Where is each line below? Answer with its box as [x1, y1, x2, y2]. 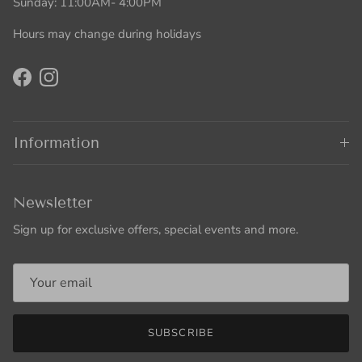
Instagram [48, 77, 103, 94]
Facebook [21, 77, 73, 94]
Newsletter [13, 193, 92, 213]
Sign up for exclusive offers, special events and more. [13, 221, 298, 238]
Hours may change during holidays [13, 26, 201, 43]
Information [13, 133, 99, 153]
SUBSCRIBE [148, 326, 214, 341]
